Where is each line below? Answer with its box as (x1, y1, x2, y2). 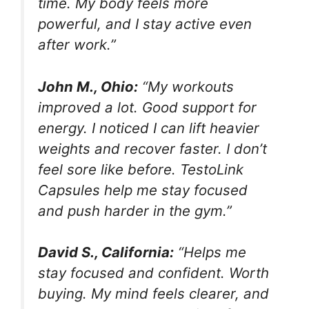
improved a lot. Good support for (38, 98, 257, 116)
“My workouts (138, 77, 234, 95)
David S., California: (38, 243, 174, 261)
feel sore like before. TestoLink (38, 160, 243, 178)
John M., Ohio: (38, 77, 138, 95)
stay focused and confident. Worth (38, 264, 269, 282)
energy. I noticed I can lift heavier (38, 119, 259, 137)
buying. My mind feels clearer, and (38, 285, 269, 303)
